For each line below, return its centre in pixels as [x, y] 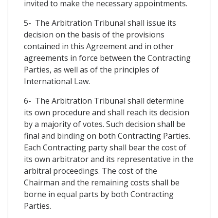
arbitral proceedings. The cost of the [91, 171]
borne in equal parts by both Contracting [99, 194]
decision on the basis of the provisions [94, 35]
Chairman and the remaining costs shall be [102, 183]
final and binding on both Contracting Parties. [107, 136]
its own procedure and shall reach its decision [107, 113]
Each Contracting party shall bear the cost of [105, 148]
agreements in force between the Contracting [107, 58]
